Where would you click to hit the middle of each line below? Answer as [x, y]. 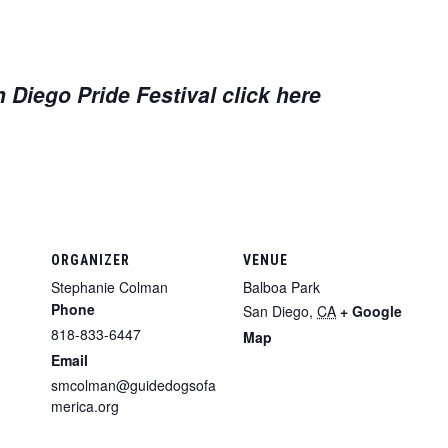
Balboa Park [281, 287]
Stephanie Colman [109, 287]
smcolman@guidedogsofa [133, 385]
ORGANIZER [90, 260]
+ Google [371, 311]
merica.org [85, 406]
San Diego [276, 311]
